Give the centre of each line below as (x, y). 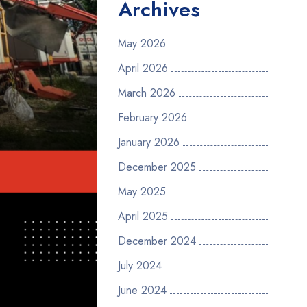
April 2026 (143, 68)
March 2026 (147, 93)
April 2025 (143, 216)
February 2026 (152, 118)
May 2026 (142, 44)
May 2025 (142, 192)
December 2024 (157, 241)
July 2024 (140, 266)
